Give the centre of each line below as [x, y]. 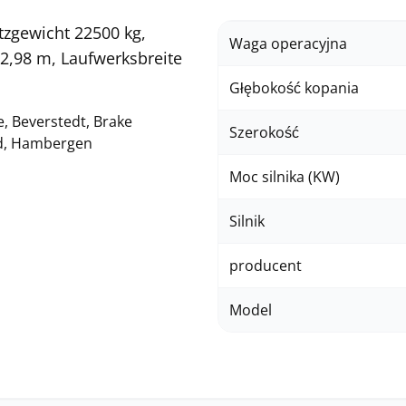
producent [266, 266]
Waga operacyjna [288, 43]
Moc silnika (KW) [285, 177]
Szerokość [264, 132]
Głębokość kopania [294, 88]
